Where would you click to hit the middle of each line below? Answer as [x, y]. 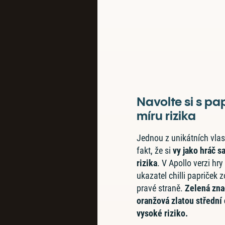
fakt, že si [155, 150]
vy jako [187, 150]
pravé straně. [161, 188]
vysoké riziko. [163, 213]
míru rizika [166, 116]
